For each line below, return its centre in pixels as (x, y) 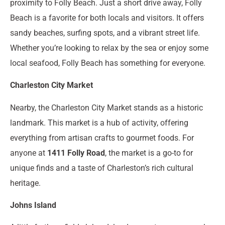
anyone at (29, 153)
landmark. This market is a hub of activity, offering (99, 123)
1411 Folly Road (76, 153)
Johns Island (33, 205)
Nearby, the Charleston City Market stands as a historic (106, 107)
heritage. (25, 183)
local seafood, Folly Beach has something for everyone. (108, 63)
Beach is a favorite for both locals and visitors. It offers (107, 18)
